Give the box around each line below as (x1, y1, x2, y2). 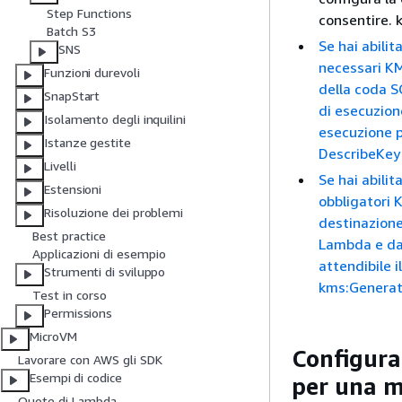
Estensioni (44, 181, 102, 197)
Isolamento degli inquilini (44, 111, 186, 127)
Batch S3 (47, 23, 96, 39)
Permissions (44, 305, 113, 321)
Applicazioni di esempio (32, 246, 166, 262)
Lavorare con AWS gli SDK (18, 352, 162, 368)
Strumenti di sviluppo (44, 264, 166, 280)
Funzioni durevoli (44, 65, 140, 81)
